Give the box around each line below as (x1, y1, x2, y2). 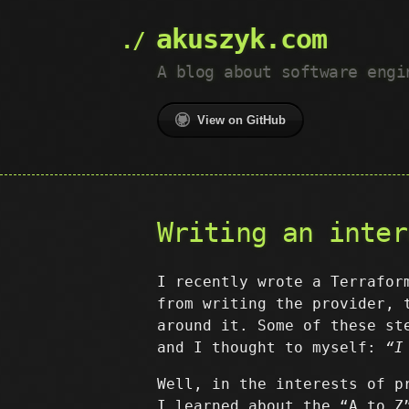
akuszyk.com (156, 23, 327, 55)
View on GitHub (197, 113, 286, 127)
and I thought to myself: (157, 339, 385, 356)
